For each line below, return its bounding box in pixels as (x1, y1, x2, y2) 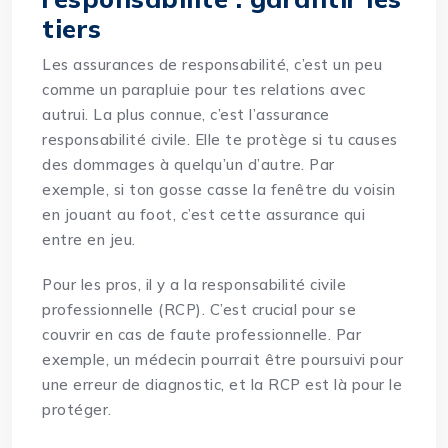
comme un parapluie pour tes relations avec (42, 80, 366, 100)
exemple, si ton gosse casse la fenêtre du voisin (42, 180, 396, 200)
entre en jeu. (42, 230, 136, 250)
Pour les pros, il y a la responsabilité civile (42, 275, 347, 295)
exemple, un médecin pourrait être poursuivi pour (42, 350, 404, 370)
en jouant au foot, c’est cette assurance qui (42, 205, 366, 225)
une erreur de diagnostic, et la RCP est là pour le (42, 375, 403, 395)
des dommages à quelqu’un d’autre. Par (42, 155, 335, 175)
